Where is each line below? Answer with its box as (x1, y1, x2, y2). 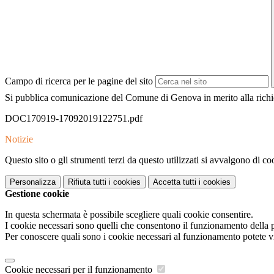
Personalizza (10, 177, 56, 187)
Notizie (5, 134, 33, 145)
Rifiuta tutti (68, 177, 106, 187)
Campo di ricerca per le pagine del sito (5, 76, 153, 87)
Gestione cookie (5, 188, 69, 199)
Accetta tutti (153, 177, 196, 187)
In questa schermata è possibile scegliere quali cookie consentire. (5, 209, 253, 220)
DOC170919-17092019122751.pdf (5, 113, 143, 124)
